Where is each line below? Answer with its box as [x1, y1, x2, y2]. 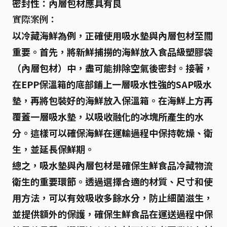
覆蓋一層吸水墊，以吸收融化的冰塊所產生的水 [12, 110, 204, 123]
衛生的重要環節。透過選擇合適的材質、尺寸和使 [12, 175, 213, 188]
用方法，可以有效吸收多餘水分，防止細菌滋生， [12, 191, 213, 204]
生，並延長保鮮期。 [12, 142, 94, 156]
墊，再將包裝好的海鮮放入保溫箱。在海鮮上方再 [12, 94, 213, 107]
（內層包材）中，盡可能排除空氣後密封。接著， [12, 61, 213, 74]
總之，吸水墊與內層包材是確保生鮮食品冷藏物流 [12, 159, 213, 172]
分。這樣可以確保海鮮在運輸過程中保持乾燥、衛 [12, 126, 213, 139]
